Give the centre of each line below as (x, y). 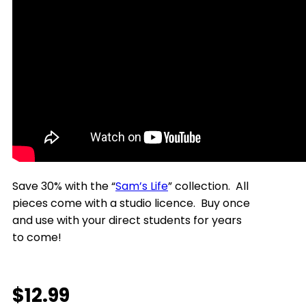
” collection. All (208, 186)
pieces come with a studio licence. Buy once (131, 203)
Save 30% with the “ (64, 186)
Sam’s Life (142, 186)
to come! (37, 237)
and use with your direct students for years (127, 220)
